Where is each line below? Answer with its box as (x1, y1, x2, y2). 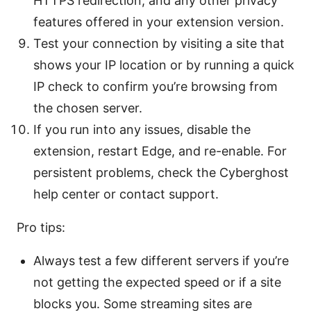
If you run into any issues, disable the (33, 122, 251, 137)
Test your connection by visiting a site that (33, 36, 285, 51)
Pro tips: (17, 220, 65, 235)
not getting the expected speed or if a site (33, 275, 281, 290)
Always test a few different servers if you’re (33, 253, 289, 269)
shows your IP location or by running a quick (33, 58, 294, 73)
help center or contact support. (33, 187, 219, 202)
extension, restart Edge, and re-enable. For (33, 144, 287, 159)
